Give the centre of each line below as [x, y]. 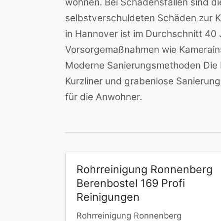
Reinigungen [108, 197]
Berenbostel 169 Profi [130, 183]
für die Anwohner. [104, 97]
